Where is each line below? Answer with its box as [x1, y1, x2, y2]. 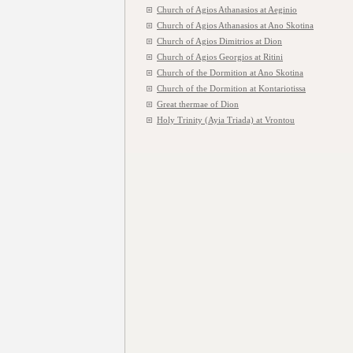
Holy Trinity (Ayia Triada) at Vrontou [157, 115, 295, 124]
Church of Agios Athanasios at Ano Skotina [157, 20, 314, 30]
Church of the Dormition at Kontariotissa [157, 84, 306, 93]
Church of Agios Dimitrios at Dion [157, 36, 282, 46]
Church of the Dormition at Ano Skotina [157, 68, 303, 77]
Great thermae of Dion [157, 99, 239, 109]
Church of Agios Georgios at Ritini [157, 52, 283, 61]
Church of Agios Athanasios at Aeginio [157, 5, 297, 14]
